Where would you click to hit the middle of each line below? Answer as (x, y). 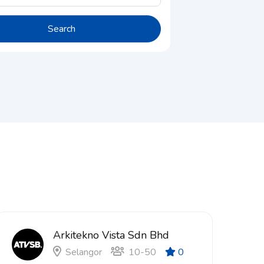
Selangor (84, 252)
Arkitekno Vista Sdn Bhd (111, 235)
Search (61, 29)
